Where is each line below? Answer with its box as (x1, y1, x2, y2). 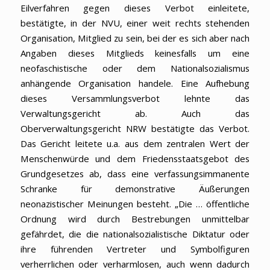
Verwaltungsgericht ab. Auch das (20, 107, 250, 120)
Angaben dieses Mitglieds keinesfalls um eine (20, 47, 250, 60)
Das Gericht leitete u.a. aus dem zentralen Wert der (20, 137, 250, 150)
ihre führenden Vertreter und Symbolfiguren (20, 243, 250, 256)
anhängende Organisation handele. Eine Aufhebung (20, 77, 250, 90)
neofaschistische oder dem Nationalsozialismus (20, 62, 250, 75)
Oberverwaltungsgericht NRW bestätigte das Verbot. (20, 122, 250, 135)
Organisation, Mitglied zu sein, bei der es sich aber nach (20, 32, 250, 45)
